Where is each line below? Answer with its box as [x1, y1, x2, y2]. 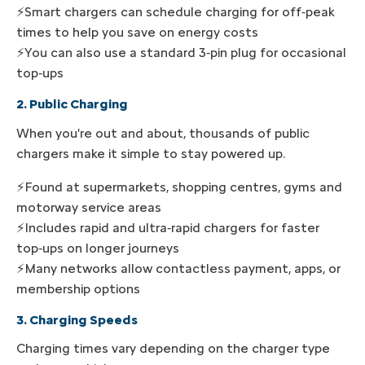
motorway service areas [16, 199, 161, 215]
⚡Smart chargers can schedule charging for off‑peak [16, 4, 335, 20]
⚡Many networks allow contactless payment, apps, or [16, 260, 341, 276]
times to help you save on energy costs [16, 24, 258, 41]
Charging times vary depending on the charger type [16, 340, 330, 356]
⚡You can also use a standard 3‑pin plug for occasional [16, 45, 346, 61]
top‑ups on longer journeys [16, 240, 179, 256]
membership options [16, 280, 140, 297]
